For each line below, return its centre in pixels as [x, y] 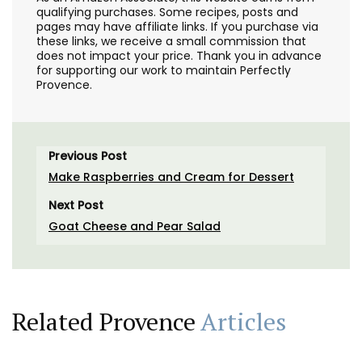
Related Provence [106, 322]
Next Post [76, 206]
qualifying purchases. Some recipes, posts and [167, 13]
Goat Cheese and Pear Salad [135, 227]
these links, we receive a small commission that [171, 42]
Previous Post [88, 156]
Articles [243, 322]
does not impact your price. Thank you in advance [179, 56]
